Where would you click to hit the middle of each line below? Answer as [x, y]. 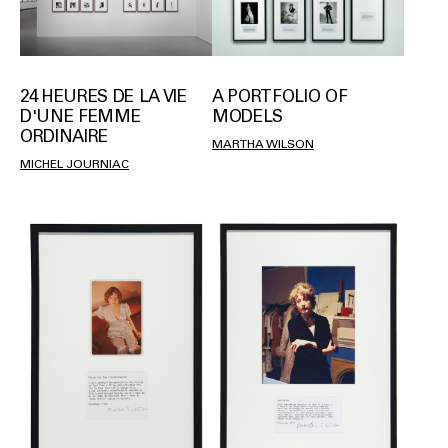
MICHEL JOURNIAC [74, 163]
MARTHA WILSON [263, 143]
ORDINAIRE [64, 135]
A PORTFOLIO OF [280, 95]
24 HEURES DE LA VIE [103, 95]
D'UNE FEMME [80, 115]
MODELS [247, 115]
